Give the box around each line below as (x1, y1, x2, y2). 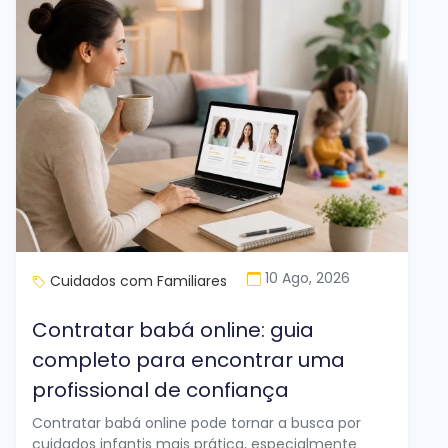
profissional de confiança (32, 375, 289, 404)
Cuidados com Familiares (50, 270, 231, 291)
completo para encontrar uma (32, 345, 345, 374)
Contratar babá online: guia (32, 315, 314, 344)
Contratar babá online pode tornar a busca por (32, 412, 361, 433)
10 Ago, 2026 (265, 268, 350, 289)
